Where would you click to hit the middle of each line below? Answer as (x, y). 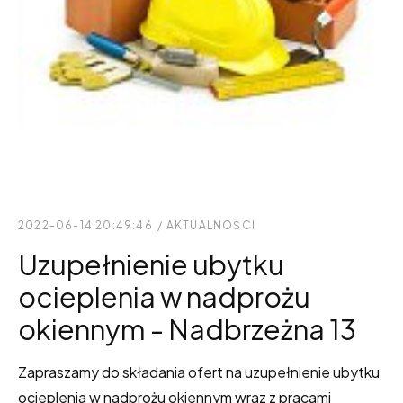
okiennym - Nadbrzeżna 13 (187, 329)
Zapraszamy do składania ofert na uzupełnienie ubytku (199, 372)
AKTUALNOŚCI (211, 226)
